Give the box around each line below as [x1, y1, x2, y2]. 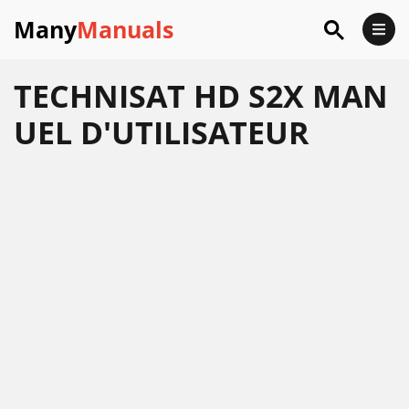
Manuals [77, 14, 173, 45]
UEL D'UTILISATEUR [14, 111, 309, 153]
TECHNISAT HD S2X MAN [14, 75, 388, 117]
